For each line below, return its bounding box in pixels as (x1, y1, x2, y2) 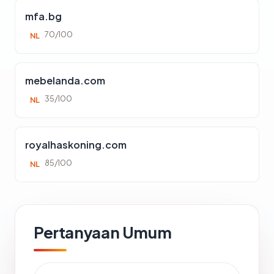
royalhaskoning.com (25, 138, 127, 151)
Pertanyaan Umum (34, 222, 172, 242)
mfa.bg (25, 10, 62, 23)
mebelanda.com (25, 74, 105, 87)
